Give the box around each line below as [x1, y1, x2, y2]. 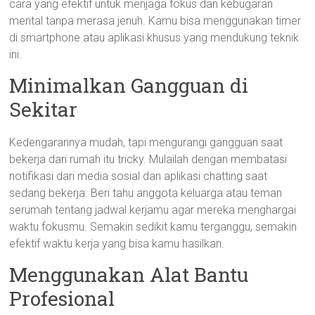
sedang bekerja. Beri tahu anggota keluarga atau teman [9, 186, 283, 200]
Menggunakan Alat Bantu [9, 262, 249, 288]
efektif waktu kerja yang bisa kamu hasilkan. [9, 237, 225, 250]
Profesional [9, 285, 115, 311]
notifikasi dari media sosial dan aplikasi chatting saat [9, 169, 268, 183]
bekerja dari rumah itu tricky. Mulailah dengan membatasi [9, 153, 288, 166]
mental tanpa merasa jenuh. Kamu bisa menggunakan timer [9, 14, 302, 27]
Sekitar [9, 96, 78, 122]
